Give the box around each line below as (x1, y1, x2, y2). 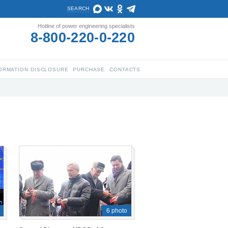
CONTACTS (109, 67, 141, 72)
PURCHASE (73, 67, 105, 72)
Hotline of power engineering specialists (38, 23, 135, 29)
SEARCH (67, 6, 90, 11)
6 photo (106, 207, 127, 215)
